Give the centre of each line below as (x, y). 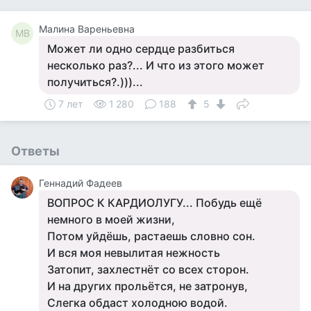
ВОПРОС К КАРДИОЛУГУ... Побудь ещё (154, 203)
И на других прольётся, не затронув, (148, 286)
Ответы (35, 151)
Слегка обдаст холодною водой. (137, 303)
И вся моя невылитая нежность (134, 253)
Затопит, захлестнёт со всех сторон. (148, 269)
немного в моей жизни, (111, 219)
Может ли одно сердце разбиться (141, 49)
